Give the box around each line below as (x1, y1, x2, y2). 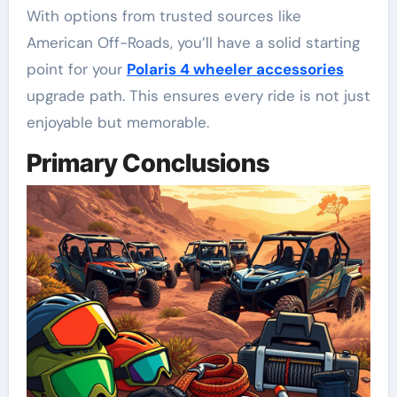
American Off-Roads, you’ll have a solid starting (26, 33, 360, 53)
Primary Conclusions (26, 148, 269, 179)
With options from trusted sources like (26, 6, 301, 27)
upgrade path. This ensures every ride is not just (26, 86, 370, 106)
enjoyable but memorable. (26, 113, 209, 133)
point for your (26, 59, 127, 80)
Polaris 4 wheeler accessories (126, 59, 344, 80)
